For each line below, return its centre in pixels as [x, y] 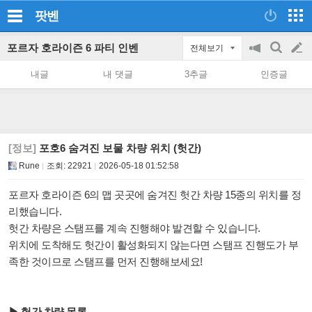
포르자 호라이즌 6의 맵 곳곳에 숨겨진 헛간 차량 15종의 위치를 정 [155, 195]
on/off [262, 89]
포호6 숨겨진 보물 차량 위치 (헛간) [119, 148]
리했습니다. [35, 211]
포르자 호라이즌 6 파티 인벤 [73, 48]
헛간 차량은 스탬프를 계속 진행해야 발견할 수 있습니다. [134, 228]
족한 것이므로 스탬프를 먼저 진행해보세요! [106, 262]
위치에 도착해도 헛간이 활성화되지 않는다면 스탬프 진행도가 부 [153, 245]
